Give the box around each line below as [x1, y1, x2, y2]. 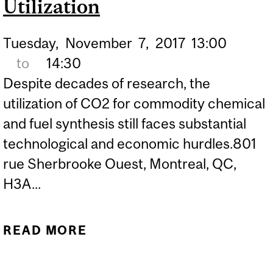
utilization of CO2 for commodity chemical [3, 95, 265, 112]
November [65, 35, 132, 52]
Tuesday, [3, 35, 58, 52]
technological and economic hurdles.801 [3, 135, 257, 152]
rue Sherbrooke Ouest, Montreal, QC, [3, 155, 236, 172]
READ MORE [3, 222, 88, 237]
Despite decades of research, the [3, 75, 210, 92]
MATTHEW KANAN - [113, 244, 247, 258]
